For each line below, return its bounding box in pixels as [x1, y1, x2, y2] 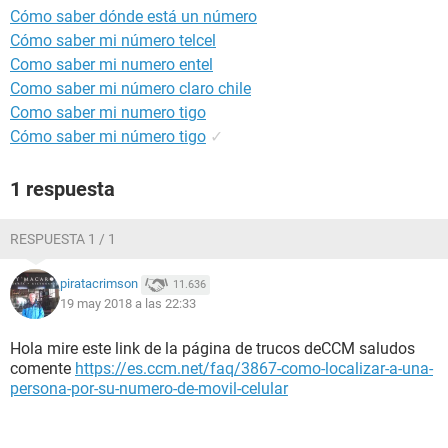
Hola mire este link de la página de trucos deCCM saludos [10, 339, 415, 358]
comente [10, 359, 75, 378]
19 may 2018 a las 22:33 [60, 296, 196, 311]
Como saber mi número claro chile [10, 79, 251, 98]
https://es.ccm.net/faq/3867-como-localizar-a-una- [75, 359, 433, 378]
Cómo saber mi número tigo [10, 127, 206, 146]
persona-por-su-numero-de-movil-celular [10, 379, 288, 398]
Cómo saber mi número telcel [10, 31, 216, 50]
